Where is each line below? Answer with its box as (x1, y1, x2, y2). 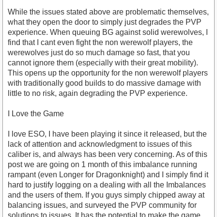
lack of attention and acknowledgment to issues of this (8, 140, 192, 149)
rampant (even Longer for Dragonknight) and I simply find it (8, 170, 208, 179)
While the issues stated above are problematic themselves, (8, 8, 209, 16)
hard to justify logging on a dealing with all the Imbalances (8, 181, 206, 189)
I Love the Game (8, 109, 64, 118)
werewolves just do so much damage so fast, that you (8, 48, 190, 57)
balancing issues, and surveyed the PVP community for (8, 201, 197, 210)
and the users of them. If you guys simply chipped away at (8, 191, 204, 200)
